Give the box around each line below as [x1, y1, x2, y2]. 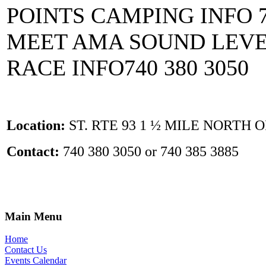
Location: [7, 118, 69, 133]
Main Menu [5, 210, 62, 223]
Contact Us [5, 245, 47, 255]
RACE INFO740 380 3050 [7, 55, 249, 80]
